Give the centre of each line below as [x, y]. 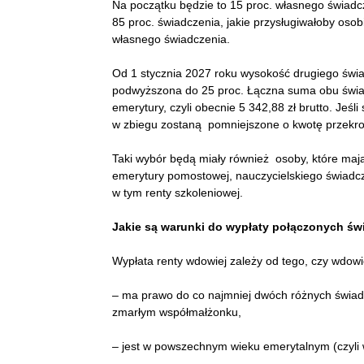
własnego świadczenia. [171, 39]
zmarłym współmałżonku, [177, 312]
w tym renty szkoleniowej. [178, 192]
